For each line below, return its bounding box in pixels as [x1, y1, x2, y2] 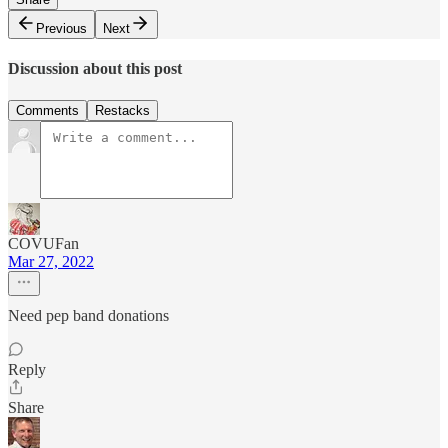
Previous [36, 21, 87, 37]
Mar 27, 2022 [8, 252, 94, 270]
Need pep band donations [8, 306, 169, 324]
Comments [16, 102, 79, 118]
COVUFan [8, 234, 79, 252]
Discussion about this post [8, 60, 182, 78]
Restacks [95, 102, 150, 118]
